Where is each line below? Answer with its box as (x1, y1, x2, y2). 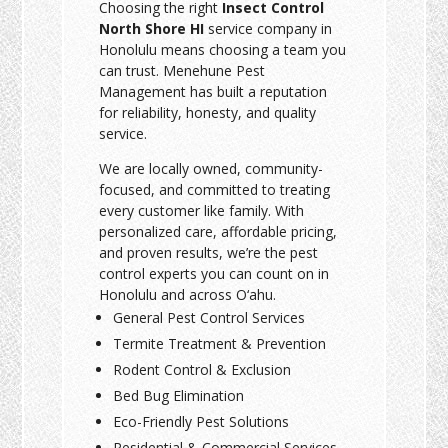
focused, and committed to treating (99, 179, 331, 199)
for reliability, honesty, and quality (99, 102, 317, 122)
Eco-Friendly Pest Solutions (113, 411, 290, 431)
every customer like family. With (99, 200, 305, 220)
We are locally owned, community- (99, 158, 324, 178)
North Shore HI (99, 18, 205, 38)
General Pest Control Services (113, 307, 306, 327)
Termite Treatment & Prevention (113, 333, 327, 353)
